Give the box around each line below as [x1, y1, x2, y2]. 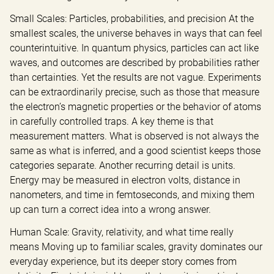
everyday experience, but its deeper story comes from [10, 256, 237, 268]
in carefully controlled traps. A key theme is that [10, 116, 213, 128]
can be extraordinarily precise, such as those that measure [10, 86, 259, 98]
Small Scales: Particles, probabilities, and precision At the [10, 13, 254, 25]
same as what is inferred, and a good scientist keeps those [10, 145, 261, 157]
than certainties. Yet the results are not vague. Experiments [10, 72, 261, 84]
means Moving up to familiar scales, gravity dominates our [10, 241, 262, 253]
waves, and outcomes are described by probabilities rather [10, 57, 259, 69]
